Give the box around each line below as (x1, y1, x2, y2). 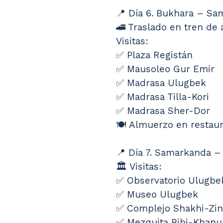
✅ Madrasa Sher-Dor (116, 105, 210, 117)
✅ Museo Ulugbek (116, 189, 198, 201)
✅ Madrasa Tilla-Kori (116, 91, 209, 103)
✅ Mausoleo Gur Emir (116, 63, 215, 75)
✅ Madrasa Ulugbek (116, 77, 206, 89)
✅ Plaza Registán (116, 49, 193, 61)
